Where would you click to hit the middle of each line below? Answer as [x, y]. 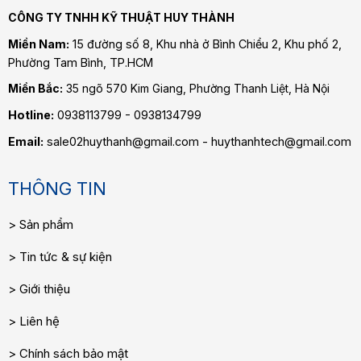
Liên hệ [37, 321]
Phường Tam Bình [55, 63]
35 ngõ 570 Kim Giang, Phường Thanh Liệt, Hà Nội [196, 89]
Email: [25, 142]
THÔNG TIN [57, 189]
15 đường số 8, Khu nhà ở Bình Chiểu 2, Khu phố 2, [207, 44]
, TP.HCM [128, 63]
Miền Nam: [38, 44]
